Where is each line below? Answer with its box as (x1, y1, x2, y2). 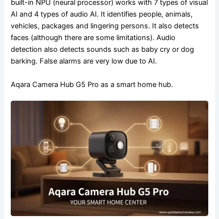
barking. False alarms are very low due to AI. (11, 57, 157, 66)
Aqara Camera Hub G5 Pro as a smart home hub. (11, 80, 174, 89)
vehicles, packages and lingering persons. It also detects (11, 22, 199, 31)
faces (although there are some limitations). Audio (11, 33, 176, 43)
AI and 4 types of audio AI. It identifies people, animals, (11, 10, 193, 19)
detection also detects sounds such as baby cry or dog (11, 45, 195, 54)
